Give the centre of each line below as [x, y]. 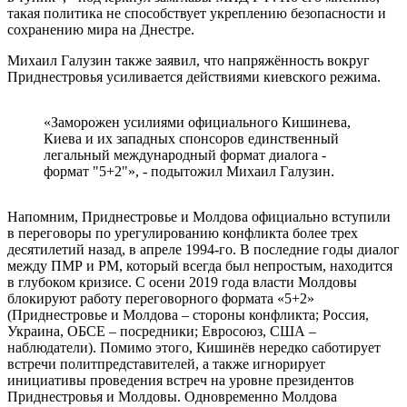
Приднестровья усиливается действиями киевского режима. [198, 76]
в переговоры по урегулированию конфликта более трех [183, 233]
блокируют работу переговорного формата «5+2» [161, 298]
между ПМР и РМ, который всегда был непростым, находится [200, 265]
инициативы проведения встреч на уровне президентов [181, 380]
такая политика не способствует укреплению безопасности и [197, 13]
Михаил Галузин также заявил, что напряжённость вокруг [189, 60]
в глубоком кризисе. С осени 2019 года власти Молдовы [182, 282]
